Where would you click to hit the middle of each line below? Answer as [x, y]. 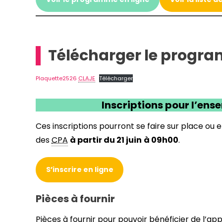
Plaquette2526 [57, 78]
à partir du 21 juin [106, 140]
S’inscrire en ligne [80, 170]
